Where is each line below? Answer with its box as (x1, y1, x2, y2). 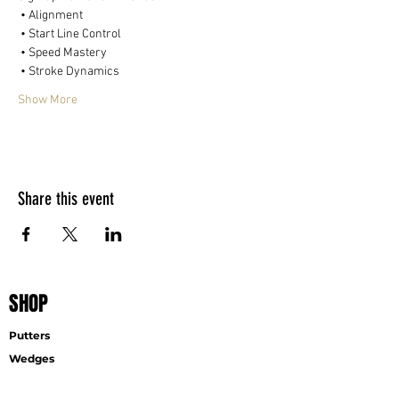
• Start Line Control (18, 27, 121, 42)
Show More (18, 93, 77, 108)
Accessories (9, 375, 75, 388)
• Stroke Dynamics (18, 64, 119, 79)
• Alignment (18, 8, 83, 23)
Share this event (18, 188, 114, 209)
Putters (9, 329, 50, 342)
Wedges (9, 352, 54, 365)
